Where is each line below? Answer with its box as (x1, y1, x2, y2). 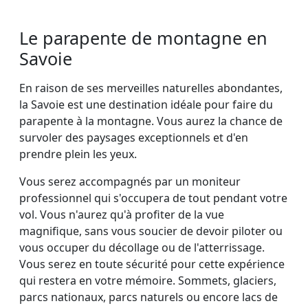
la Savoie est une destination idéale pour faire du (19, 97, 273, 113)
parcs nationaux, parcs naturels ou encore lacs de (19, 289, 278, 305)
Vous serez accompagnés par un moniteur (19, 174, 241, 190)
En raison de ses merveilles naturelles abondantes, (19, 80, 283, 96)
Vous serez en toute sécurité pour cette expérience (19, 256, 285, 272)
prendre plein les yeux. (19, 146, 137, 162)
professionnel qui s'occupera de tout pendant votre (19, 190, 287, 206)
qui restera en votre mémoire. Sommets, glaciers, (19, 273, 276, 289)
